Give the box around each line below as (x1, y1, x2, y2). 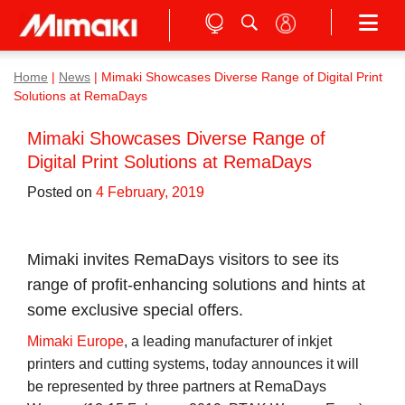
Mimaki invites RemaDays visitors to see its (27, 250, 339, 268)
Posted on (27, 184, 96, 200)
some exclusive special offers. (27, 301, 243, 319)
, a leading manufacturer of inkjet (124, 334, 332, 349)
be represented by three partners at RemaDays (27, 379, 326, 394)
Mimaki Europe (27, 334, 124, 349)
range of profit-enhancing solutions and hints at (27, 276, 365, 294)
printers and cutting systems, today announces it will (27, 356, 359, 372)
